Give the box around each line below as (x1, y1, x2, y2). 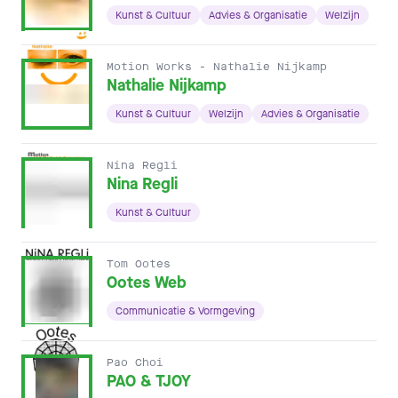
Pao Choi (107, 355, 163, 370)
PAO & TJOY (107, 370, 191, 392)
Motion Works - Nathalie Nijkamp (107, 60, 327, 74)
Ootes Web (107, 272, 187, 293)
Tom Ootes (107, 257, 171, 271)
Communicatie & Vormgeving (115, 304, 255, 318)
